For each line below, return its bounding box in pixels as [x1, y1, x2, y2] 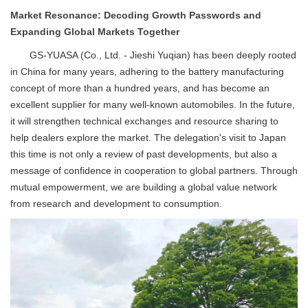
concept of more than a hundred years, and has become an [10, 82, 269, 93]
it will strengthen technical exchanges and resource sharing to [10, 115, 278, 126]
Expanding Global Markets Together [10, 26, 179, 37]
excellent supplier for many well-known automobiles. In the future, [10, 99, 295, 110]
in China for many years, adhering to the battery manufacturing [10, 66, 284, 77]
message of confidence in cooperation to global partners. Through [10, 165, 298, 176]
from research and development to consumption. [10, 198, 222, 209]
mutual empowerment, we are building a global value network [10, 181, 277, 192]
